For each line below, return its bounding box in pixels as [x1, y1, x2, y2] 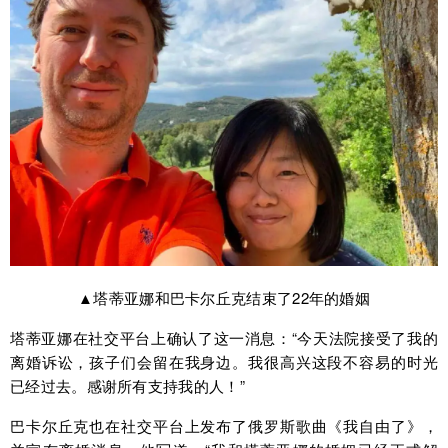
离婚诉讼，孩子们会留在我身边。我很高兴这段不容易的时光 [10, 350, 438, 372]
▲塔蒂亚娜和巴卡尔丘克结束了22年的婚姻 [78, 286, 370, 308]
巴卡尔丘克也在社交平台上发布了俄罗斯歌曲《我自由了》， [10, 414, 438, 436]
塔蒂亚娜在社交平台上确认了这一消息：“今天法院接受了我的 [10, 326, 438, 348]
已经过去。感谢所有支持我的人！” [10, 374, 245, 396]
